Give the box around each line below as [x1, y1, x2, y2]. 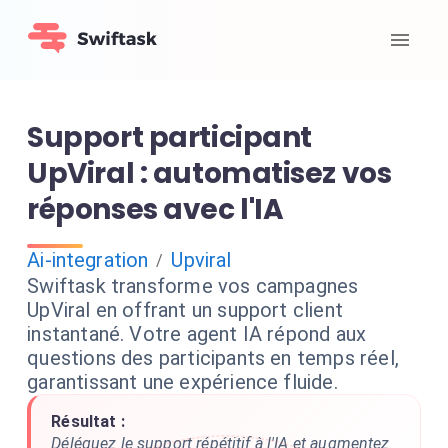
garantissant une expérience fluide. [27, 370, 338, 394]
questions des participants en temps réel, [27, 346, 399, 370]
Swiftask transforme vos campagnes [27, 274, 359, 298]
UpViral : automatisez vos [27, 154, 392, 193]
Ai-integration [27, 248, 149, 272]
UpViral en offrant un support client [27, 298, 343, 322]
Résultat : [51, 412, 125, 431]
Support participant [27, 118, 312, 157]
